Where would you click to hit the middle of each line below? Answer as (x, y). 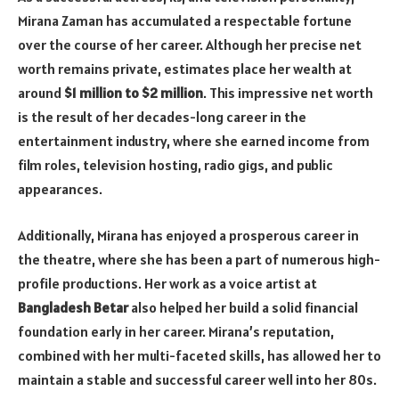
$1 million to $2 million (134, 92)
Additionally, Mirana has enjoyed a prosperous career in (188, 235)
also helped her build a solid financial (243, 307)
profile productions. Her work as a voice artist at (167, 283)
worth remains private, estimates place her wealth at (185, 68)
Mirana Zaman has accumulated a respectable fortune (185, 20)
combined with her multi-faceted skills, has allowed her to (199, 355)
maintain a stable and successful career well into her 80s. (197, 379)
